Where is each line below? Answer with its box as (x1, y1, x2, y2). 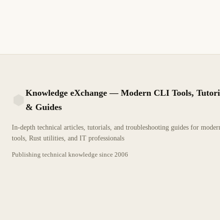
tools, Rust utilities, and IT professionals (12, 134, 124, 142)
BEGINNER (173, 12, 202, 18)
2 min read (24, 11, 49, 18)
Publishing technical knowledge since (12, 151, 113, 158)
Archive (101, 12, 117, 18)
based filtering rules (24, 2, 79, 10)
